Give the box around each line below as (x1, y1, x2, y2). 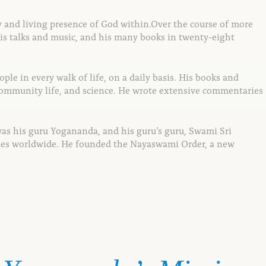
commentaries (202, 83, 263, 96)
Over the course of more (151, 16, 253, 30)
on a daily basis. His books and (109, 69, 239, 83)
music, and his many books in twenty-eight (50, 29, 235, 43)
